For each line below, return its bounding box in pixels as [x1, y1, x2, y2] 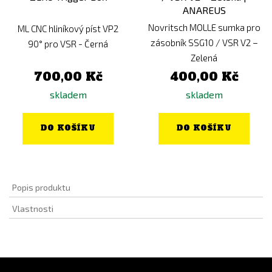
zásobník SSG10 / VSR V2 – [150, 37, 258, 49]
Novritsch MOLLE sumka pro [148, 22, 260, 33]
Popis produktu [12, 182, 70, 193]
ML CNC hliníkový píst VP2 [18, 22, 118, 34]
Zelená [191, 52, 217, 64]
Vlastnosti [12, 203, 53, 214]
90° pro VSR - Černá [28, 38, 108, 49]
